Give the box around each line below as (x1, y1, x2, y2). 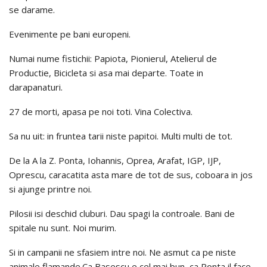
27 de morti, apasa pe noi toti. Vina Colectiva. (9, 105, 193, 117)
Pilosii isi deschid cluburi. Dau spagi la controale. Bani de (9, 207, 235, 219)
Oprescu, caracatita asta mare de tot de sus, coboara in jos (9, 168, 253, 181)
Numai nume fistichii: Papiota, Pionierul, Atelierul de (9, 52, 217, 64)
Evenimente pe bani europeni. (9, 27, 131, 40)
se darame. (9, 3, 55, 15)
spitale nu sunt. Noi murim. (9, 221, 116, 234)
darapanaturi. (9, 80, 63, 93)
